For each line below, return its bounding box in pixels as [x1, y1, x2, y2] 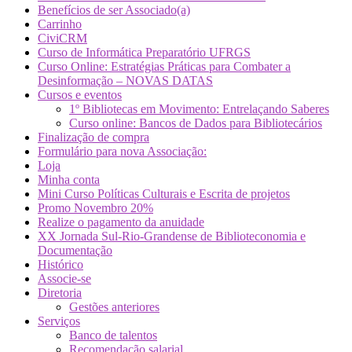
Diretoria [38, 286, 82, 300]
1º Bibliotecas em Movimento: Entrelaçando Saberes [69, 102, 329, 116]
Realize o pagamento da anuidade [38, 215, 204, 229]
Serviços [38, 314, 80, 328]
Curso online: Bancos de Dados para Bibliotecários [69, 116, 322, 130]
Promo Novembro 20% [38, 201, 153, 215]
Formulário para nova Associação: [38, 145, 207, 159]
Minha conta [38, 173, 100, 187]
